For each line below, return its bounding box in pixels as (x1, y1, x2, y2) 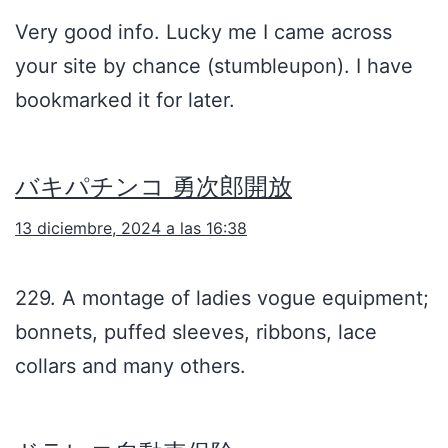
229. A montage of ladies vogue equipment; (15, 286, 429, 311)
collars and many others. (15, 354, 246, 379)
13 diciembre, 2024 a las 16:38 (15, 218, 247, 239)
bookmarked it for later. (15, 88, 235, 113)
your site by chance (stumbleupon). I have (15, 54, 413, 79)
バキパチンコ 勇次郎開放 (15, 172, 292, 202)
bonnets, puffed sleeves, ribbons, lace (15, 320, 377, 345)
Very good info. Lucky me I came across (15, 20, 392, 45)
